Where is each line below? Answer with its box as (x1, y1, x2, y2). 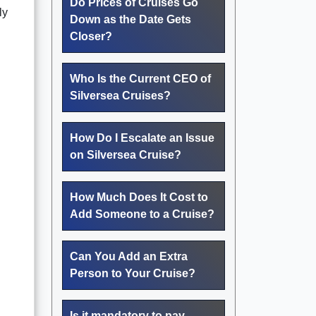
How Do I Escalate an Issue (70, 131, 214, 144)
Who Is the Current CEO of (70, 72, 211, 85)
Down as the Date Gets (70, 13, 191, 25)
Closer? (70, 30, 112, 42)
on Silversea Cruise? (70, 148, 181, 161)
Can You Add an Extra (70, 250, 188, 262)
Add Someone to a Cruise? (70, 207, 214, 220)
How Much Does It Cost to (70, 190, 208, 203)
